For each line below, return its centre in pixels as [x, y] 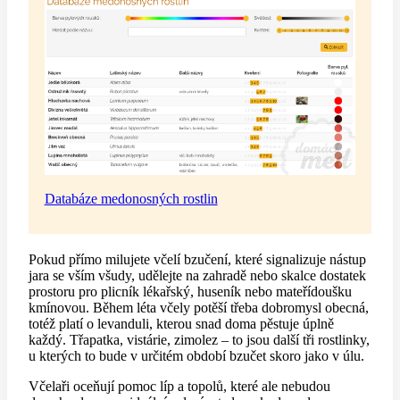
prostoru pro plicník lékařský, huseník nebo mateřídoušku [190, 291]
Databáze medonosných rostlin [131, 198]
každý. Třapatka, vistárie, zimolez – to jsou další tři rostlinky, [199, 339]
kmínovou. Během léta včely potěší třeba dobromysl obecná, [199, 307]
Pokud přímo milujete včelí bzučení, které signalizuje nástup [197, 259]
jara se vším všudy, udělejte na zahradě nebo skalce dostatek [197, 275]
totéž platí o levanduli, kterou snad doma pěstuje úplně [181, 323]
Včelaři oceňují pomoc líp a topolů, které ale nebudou [179, 386]
